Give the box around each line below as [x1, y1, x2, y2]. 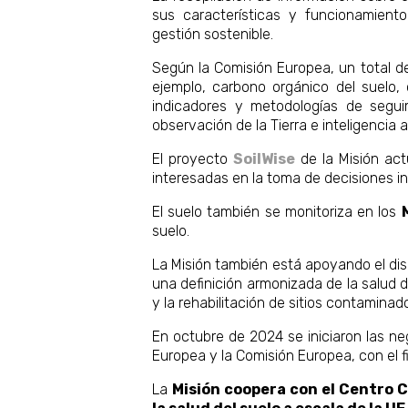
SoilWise [232, 149, 295, 168]
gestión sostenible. [152, 25, 273, 43]
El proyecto [152, 149, 233, 168]
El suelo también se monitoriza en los [152, 202, 402, 220]
